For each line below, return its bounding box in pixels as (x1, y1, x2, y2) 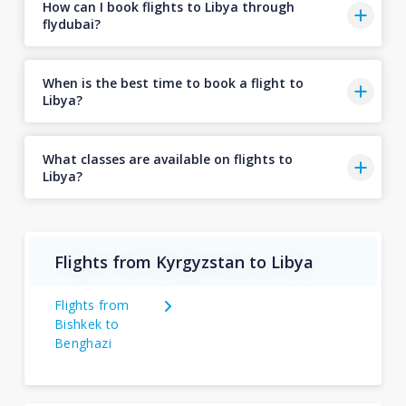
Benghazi (53, 334, 112, 352)
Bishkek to (53, 315, 120, 333)
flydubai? (42, 14, 101, 33)
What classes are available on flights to (42, 150, 293, 168)
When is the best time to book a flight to (42, 73, 304, 92)
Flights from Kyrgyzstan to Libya (53, 250, 314, 273)
